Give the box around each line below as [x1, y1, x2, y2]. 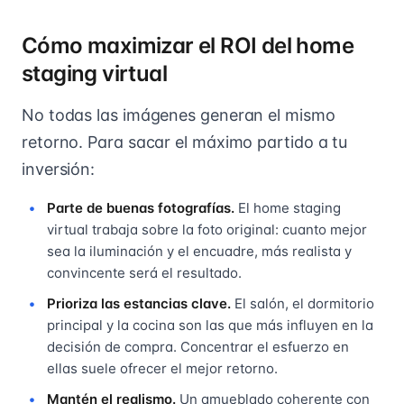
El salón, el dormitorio [231, 294, 374, 312]
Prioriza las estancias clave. [47, 294, 231, 312]
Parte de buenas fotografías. [47, 198, 234, 216]
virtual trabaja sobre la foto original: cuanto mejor [47, 220, 367, 238]
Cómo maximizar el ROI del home [22, 32, 353, 59]
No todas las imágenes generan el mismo [22, 105, 335, 124]
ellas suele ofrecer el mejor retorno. [47, 359, 278, 377]
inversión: [22, 159, 96, 179]
